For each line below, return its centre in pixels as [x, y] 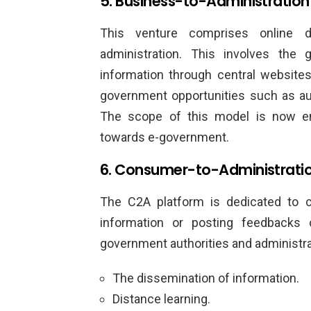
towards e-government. [165, 137]
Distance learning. [161, 299]
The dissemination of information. [206, 278]
